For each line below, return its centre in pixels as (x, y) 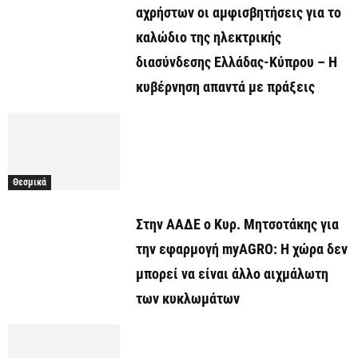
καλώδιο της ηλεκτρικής (209, 38)
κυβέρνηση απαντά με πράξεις (225, 87)
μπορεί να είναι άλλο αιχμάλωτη (232, 273)
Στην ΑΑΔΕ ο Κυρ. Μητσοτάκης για (237, 224)
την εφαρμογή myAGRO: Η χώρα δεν (242, 249)
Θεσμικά (30, 182)
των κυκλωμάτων (188, 298)
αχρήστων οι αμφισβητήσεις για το (239, 13)
